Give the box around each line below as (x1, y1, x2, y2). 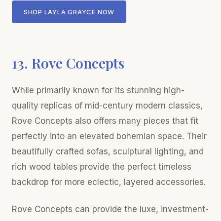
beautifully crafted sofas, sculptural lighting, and (12, 146, 204, 156)
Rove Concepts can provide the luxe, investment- (12, 204, 209, 214)
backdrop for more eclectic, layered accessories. (12, 177, 206, 187)
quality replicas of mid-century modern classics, (12, 100, 203, 110)
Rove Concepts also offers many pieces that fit (12, 115, 198, 126)
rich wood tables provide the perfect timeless (12, 161, 191, 172)
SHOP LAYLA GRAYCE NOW (23, 7, 115, 16)
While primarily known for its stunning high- (12, 85, 184, 95)
